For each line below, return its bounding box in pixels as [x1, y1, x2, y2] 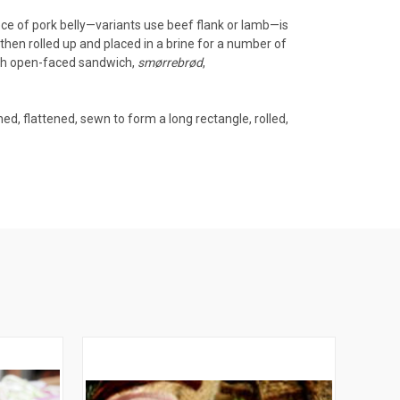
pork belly [32, 17, 86, 32]
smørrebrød [137, 54, 203, 70]
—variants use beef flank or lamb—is [86, 17, 288, 32]
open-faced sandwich [10, 54, 132, 70]
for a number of [195, 36, 287, 51]
